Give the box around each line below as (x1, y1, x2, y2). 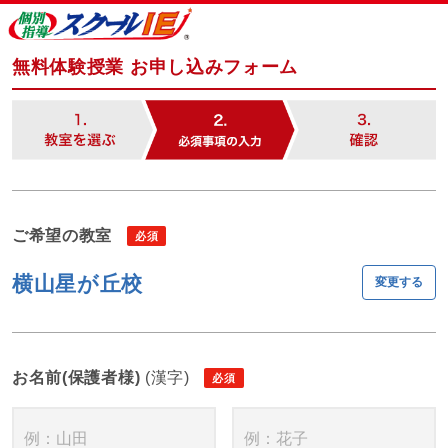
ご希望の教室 (11, 226, 113, 244)
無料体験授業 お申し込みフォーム (11, 56, 299, 77)
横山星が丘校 (11, 271, 144, 295)
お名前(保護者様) (11, 368, 145, 386)
